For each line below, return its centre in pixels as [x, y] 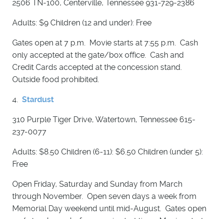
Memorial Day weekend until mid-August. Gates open [109, 209]
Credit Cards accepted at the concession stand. [98, 67]
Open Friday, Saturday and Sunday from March [97, 184]
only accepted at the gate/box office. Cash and [98, 55]
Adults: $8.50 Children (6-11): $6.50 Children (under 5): [108, 152]
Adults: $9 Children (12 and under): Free [82, 23]
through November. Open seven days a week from [104, 197]
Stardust [38, 100]
